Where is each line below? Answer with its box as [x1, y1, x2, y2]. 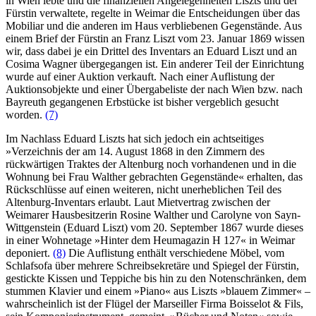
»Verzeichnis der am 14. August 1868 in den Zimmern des [6, 145, 265, 157]
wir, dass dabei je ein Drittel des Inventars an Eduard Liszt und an [6, 44, 297, 57]
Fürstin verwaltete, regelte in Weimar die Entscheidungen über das [6, 6, 300, 19]
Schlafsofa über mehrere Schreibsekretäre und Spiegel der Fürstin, [6, 259, 299, 272]
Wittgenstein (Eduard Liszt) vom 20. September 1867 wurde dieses [6, 221, 303, 233]
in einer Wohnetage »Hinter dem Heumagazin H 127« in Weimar [6, 233, 295, 246]
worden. [6, 108, 45, 121]
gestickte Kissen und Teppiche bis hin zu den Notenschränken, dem [6, 272, 306, 284]
